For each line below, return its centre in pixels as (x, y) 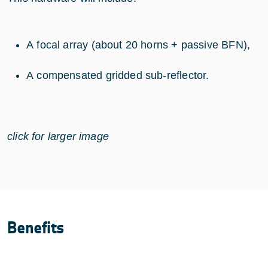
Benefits (36, 228)
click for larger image (58, 136)
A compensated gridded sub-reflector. (118, 75)
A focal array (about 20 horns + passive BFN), (138, 45)
